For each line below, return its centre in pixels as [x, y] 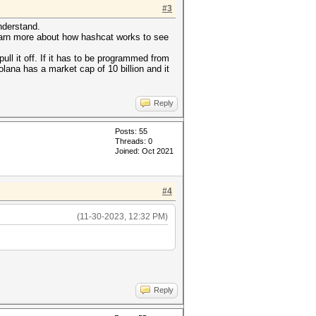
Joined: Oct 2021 [144, 151]
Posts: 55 [131, 131]
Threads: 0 [134, 141]
